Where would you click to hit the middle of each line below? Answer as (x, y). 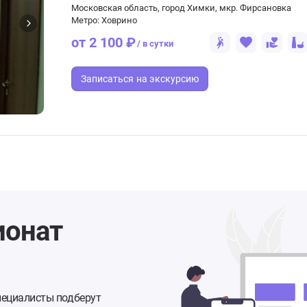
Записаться (107, 79)
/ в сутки (155, 44)
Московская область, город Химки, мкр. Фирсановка (181, 8)
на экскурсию (168, 79)
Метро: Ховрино (104, 20)
